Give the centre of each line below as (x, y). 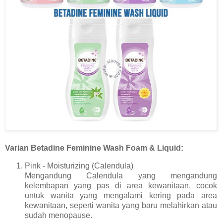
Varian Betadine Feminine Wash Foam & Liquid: (94, 148)
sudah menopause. (58, 215)
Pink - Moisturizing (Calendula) (79, 166)
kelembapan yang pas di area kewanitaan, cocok (121, 185)
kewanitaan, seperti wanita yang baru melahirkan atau (121, 205)
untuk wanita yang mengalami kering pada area (121, 195)
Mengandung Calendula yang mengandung (121, 175)
